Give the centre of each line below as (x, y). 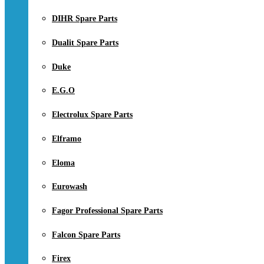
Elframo (67, 138)
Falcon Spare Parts (86, 235)
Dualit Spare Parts (85, 42)
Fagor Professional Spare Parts (107, 210)
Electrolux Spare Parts (92, 115)
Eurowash (70, 187)
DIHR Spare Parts (85, 19)
